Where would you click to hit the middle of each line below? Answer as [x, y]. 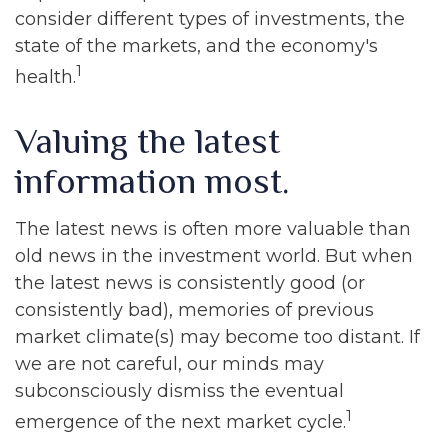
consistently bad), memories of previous [194, 310]
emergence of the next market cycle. [180, 422]
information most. [152, 181]
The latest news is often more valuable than [213, 229]
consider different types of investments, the [210, 19]
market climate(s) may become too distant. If [217, 337]
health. [45, 77]
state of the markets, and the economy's [196, 46]
